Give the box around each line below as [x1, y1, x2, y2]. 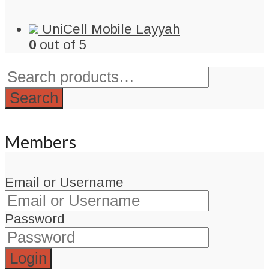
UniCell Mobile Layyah [42, 22, 180, 37]
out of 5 [36, 37, 86, 53]
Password [5, 211, 65, 227]
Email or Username [5, 175, 124, 190]
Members [5, 131, 76, 152]
